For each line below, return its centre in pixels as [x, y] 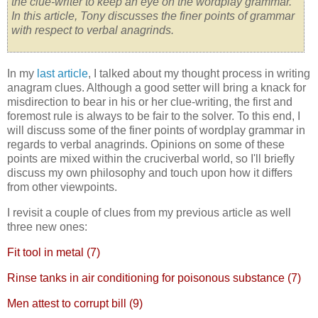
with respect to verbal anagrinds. [93, 31]
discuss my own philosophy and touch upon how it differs [150, 173]
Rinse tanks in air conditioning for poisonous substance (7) [154, 278]
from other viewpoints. [62, 187]
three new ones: [47, 227]
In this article [43, 16]
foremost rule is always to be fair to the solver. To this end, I [154, 116]
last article [62, 74]
